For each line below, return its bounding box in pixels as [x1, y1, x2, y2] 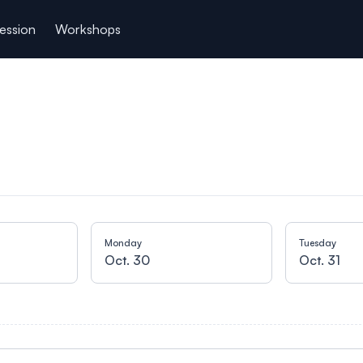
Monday [105, 237, 142, 249]
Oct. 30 [105, 252, 150, 268]
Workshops [55, 21, 121, 37]
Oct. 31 [299, 252, 340, 268]
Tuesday [299, 237, 336, 249]
